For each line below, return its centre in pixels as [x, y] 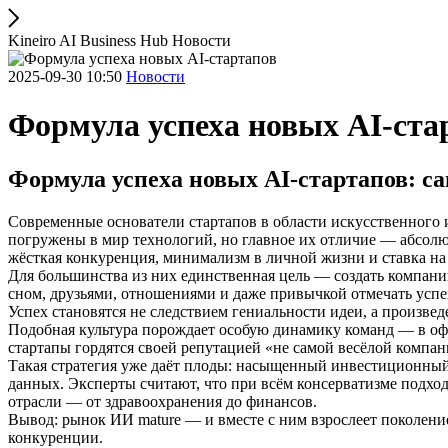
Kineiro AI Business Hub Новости [119, 40]
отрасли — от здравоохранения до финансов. [162, 401]
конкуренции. [55, 437]
